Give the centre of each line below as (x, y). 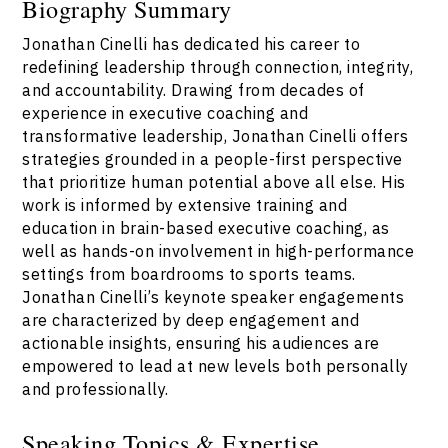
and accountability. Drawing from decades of (193, 90)
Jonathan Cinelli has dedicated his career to (191, 44)
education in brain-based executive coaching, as (206, 228)
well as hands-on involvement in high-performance (218, 251)
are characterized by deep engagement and (191, 320)
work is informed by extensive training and (185, 205)
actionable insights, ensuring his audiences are (201, 343)
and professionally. (95, 389)
